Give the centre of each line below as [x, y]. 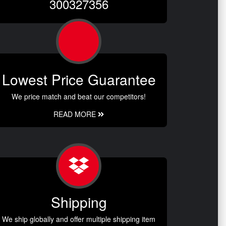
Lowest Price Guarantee [79, 79]
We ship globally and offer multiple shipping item [79, 219]
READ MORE [76, 114]
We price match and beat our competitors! [79, 97]
